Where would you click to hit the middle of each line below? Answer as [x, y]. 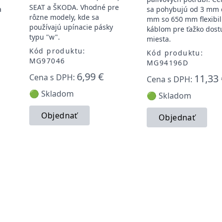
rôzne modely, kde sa [64, 17]
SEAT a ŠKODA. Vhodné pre [74, 7]
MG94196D [167, 62]
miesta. [159, 39]
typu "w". [44, 37]
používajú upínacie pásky [71, 27]
